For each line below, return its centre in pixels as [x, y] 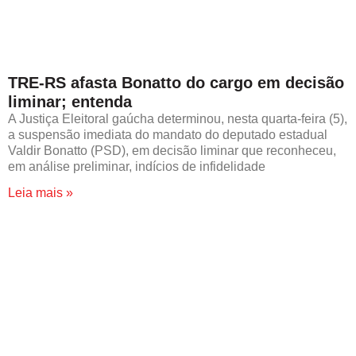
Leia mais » [41, 192]
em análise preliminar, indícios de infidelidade [137, 166]
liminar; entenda [70, 101]
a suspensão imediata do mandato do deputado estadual [168, 134]
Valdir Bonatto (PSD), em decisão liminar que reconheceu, [172, 150]
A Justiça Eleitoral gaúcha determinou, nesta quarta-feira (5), [178, 118]
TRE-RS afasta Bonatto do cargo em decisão [176, 82]
